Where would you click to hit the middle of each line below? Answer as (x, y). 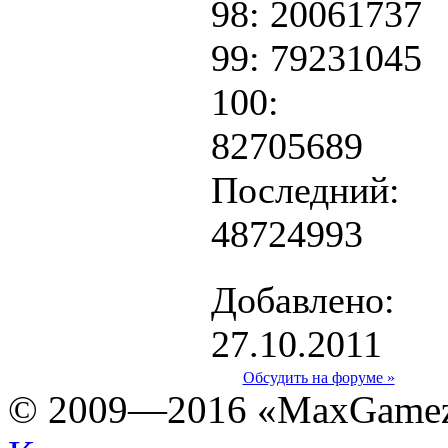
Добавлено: (303, 299)
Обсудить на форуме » (318, 377)
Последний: (305, 189)
